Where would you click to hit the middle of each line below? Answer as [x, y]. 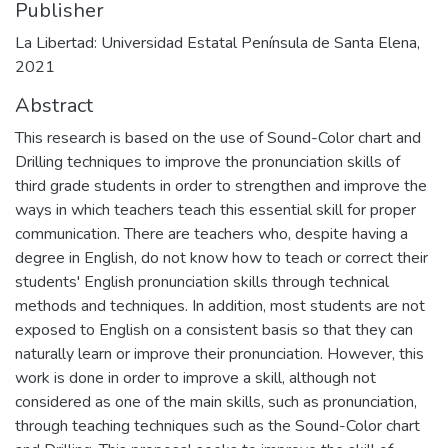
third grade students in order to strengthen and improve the [221, 186]
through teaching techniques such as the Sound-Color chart [217, 426]
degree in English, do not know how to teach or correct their [221, 258]
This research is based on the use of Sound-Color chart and [218, 138]
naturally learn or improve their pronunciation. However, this [219, 354]
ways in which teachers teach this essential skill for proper [215, 210]
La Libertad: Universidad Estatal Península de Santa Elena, [217, 43]
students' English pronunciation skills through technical [202, 282]
